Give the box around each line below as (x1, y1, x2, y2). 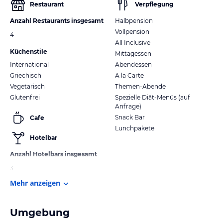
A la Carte (115, 71, 144, 79)
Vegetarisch (10, 82, 45, 90)
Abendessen (115, 60, 152, 68)
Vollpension (115, 27, 149, 35)
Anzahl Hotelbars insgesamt (10, 150, 97, 158)
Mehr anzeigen (10, 178, 60, 188)
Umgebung (10, 206, 70, 219)
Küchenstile (10, 47, 47, 55)
